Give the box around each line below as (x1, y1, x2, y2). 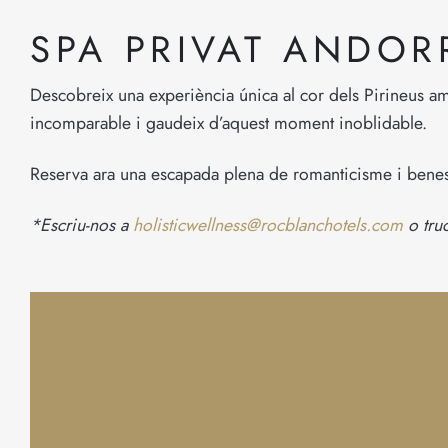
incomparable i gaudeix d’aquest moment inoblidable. (30, 110, 427, 137)
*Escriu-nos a (30, 212, 133, 239)
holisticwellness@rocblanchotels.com (133, 212, 403, 239)
